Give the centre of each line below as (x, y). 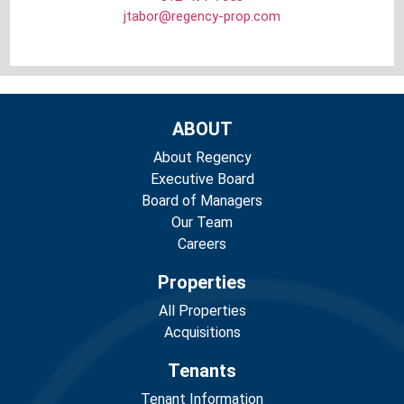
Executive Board (202, 179)
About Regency (202, 158)
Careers (202, 244)
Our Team (202, 223)
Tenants (202, 371)
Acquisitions (202, 333)
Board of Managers (202, 201)
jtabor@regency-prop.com (202, 16)
